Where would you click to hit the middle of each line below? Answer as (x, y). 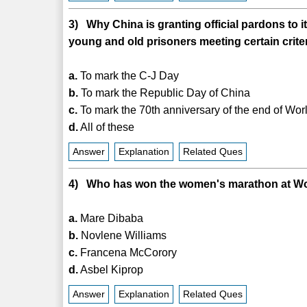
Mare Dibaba (111, 218)
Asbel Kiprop (111, 269)
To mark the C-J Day (128, 75)
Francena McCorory (127, 252)
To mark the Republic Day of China (164, 93)
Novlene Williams (123, 235)
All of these (107, 127)
